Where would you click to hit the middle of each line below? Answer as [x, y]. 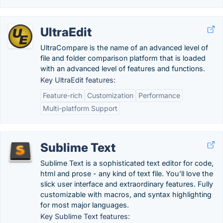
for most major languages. [85, 205]
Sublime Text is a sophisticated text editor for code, [127, 163]
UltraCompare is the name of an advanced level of [124, 48]
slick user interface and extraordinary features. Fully [127, 184]
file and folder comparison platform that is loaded [123, 58]
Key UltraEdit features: [78, 80]
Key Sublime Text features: [85, 216]
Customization [110, 95]
